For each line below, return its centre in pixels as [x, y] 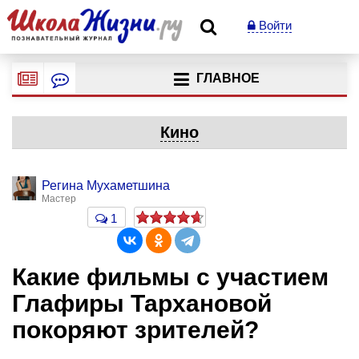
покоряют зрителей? [135, 330]
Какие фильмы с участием [170, 277]
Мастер [59, 199]
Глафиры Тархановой [142, 303]
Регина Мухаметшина [106, 186]
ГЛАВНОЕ [228, 79]
